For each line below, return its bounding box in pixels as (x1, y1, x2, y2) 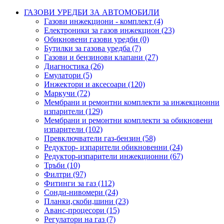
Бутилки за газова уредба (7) (44, 44, 141, 52)
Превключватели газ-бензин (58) (44, 134, 155, 142)
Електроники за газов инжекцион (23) (44, 26, 174, 34)
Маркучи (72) (44, 89, 90, 97)
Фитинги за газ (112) (44, 179, 114, 187)
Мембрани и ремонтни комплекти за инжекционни (44, 98, 219, 106)
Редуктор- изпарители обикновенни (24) (44, 143, 182, 151)
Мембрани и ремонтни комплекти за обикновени (44, 116, 212, 124)
